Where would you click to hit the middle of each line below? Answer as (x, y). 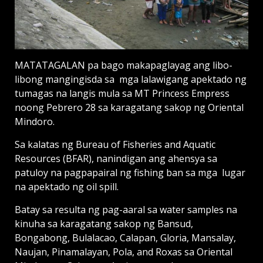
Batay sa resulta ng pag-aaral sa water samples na (126, 210)
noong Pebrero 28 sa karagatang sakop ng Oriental (129, 108)
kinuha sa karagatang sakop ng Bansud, (104, 224)
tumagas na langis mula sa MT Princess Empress (122, 94)
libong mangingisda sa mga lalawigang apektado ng (131, 80)
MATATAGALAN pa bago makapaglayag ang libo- (124, 65)
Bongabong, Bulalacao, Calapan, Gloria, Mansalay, (125, 238)
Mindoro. (35, 122)
